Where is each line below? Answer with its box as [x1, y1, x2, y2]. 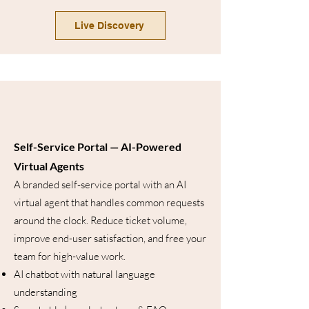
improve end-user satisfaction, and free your [14, 232, 206, 245]
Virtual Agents [14, 159, 84, 172]
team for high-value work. [14, 250, 126, 263]
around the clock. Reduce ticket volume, [14, 214, 187, 227]
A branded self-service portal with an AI [14, 178, 186, 191]
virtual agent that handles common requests [14, 196, 204, 209]
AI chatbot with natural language [14, 268, 155, 281]
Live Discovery [74, 20, 144, 31]
